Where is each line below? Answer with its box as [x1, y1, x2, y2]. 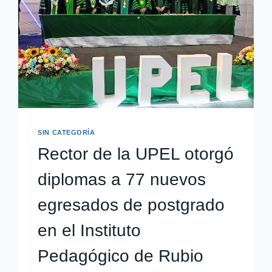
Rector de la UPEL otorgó [38, 144, 234, 163]
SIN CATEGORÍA [38, 129, 95, 137]
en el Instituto [38, 220, 141, 240]
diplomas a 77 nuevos [38, 169, 206, 189]
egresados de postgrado [38, 195, 225, 214]
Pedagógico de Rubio [38, 246, 204, 265]
